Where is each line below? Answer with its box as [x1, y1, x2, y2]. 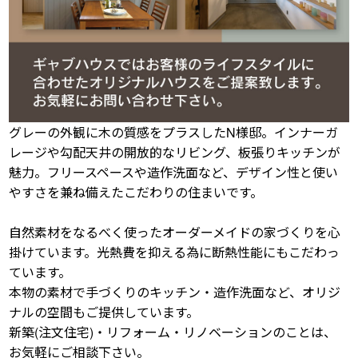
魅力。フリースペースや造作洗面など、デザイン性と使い [9, 163, 339, 182]
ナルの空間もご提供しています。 [9, 303, 200, 322]
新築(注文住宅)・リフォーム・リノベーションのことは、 [9, 323, 337, 342]
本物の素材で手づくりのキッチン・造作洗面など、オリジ [9, 283, 341, 302]
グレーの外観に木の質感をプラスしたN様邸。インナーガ [9, 123, 339, 142]
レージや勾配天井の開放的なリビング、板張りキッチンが [9, 143, 341, 162]
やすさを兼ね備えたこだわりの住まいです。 [9, 183, 264, 202]
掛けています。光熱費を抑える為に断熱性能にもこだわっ [9, 243, 340, 262]
